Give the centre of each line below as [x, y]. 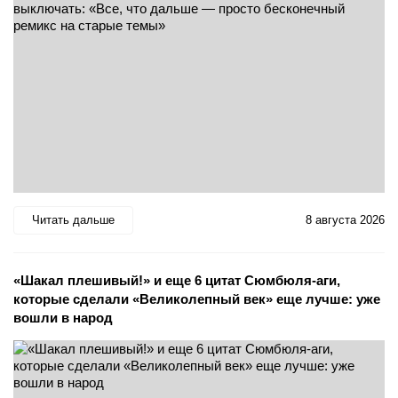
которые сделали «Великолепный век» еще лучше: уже [197, 298]
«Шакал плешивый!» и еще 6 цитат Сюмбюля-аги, [177, 280]
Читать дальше [73, 220]
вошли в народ [63, 317]
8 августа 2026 [345, 220]
